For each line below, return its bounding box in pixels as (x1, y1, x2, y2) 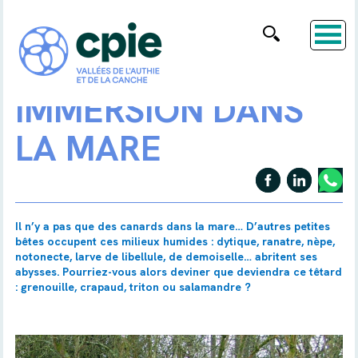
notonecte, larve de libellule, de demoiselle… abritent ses (14, 249, 317, 264)
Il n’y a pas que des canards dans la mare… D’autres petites (14, 219, 330, 233)
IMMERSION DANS (14, 87, 304, 133)
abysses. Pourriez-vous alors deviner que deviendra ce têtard (14, 265, 342, 279)
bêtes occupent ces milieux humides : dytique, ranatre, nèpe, (14, 234, 335, 249)
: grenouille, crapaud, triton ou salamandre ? (14, 280, 254, 294)
